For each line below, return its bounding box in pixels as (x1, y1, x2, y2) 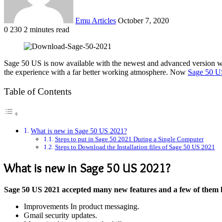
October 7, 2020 (118, 16, 169, 25)
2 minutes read (24, 25, 69, 34)
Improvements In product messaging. (24, 202, 139, 211)
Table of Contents (4, 86, 71, 97)
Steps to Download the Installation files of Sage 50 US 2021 (55, 143, 215, 151)
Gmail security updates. (24, 211, 97, 220)
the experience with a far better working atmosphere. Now (4, 67, 188, 76)
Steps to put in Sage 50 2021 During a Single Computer (55, 135, 204, 143)
